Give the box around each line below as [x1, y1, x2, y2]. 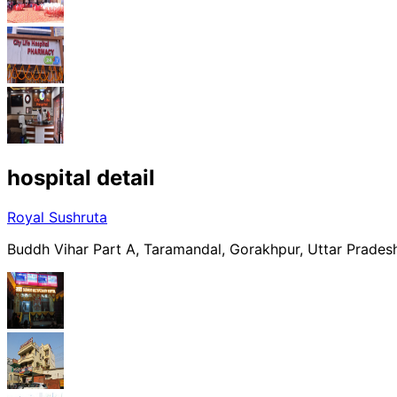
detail [91, 164, 155, 191]
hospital [7, 164, 91, 191]
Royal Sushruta [7, 207, 107, 226]
